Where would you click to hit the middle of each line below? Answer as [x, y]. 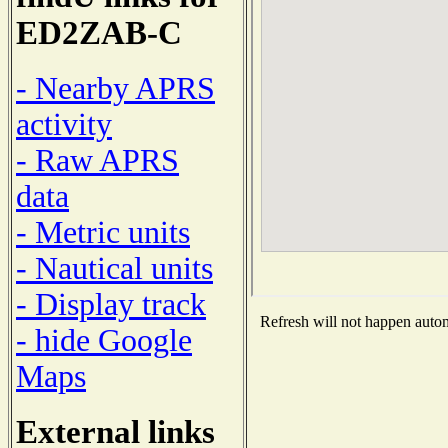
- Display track [111, 304]
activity [64, 124]
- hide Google [104, 340]
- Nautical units [114, 268]
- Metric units [103, 232]
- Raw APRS [97, 160]
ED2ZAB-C [99, 33]
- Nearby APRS [115, 88]
